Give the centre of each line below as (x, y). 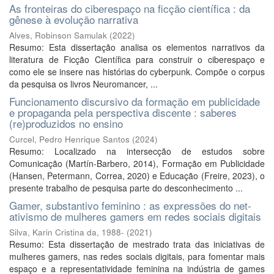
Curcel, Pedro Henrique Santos (69, 139)
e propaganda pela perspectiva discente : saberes (123, 112)
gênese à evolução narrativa (74, 19)
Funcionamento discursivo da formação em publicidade (135, 101)
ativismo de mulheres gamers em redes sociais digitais (135, 216)
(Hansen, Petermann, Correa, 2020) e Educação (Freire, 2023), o (137, 176)
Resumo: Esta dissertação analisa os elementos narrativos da (137, 47)
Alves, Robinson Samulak (58, 35)
